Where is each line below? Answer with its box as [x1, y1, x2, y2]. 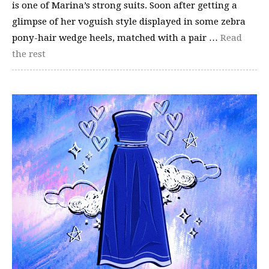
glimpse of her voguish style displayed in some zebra [12, 16, 246, 27]
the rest [12, 48, 46, 59]
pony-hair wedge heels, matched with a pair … [12, 32, 220, 43]
